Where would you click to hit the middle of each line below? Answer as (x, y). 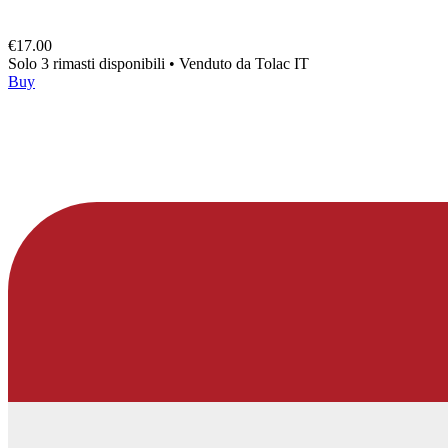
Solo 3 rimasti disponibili (88, 63)
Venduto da (217, 63)
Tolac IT (282, 63)
